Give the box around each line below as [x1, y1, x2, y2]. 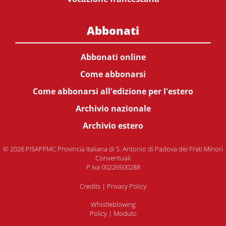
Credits [80, 182, 100, 191]
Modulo [113, 209, 137, 218]
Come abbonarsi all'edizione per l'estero [33, 86, 193, 97]
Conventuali [95, 153, 131, 163]
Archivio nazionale [75, 103, 151, 115]
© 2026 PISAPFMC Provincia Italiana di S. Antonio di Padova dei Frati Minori [3, 144, 223, 154]
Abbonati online [80, 51, 146, 63]
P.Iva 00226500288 [86, 162, 140, 172]
